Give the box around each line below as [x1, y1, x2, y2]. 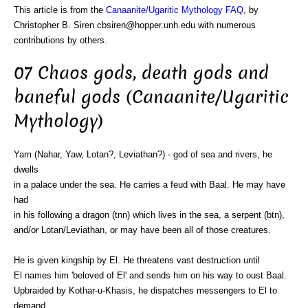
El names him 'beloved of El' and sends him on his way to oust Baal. [14, 269, 287, 280]
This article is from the [14, 4, 106, 15]
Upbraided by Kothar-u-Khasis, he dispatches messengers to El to [14, 285, 277, 296]
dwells [14, 164, 38, 175]
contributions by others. [14, 34, 107, 45]
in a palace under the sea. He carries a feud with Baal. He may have [14, 179, 285, 190]
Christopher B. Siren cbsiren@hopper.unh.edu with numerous [14, 19, 256, 30]
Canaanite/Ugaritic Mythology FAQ [106, 4, 243, 15]
